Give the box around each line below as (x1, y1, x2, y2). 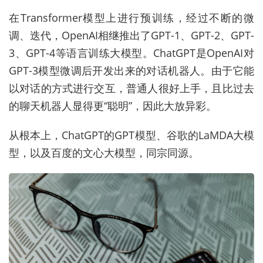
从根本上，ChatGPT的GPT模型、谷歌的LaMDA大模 (9, 128, 254, 143)
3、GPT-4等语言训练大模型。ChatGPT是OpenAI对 (9, 46, 254, 60)
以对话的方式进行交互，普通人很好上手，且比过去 (9, 81, 254, 96)
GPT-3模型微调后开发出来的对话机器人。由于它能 (9, 63, 254, 78)
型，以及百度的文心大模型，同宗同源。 (9, 146, 199, 160)
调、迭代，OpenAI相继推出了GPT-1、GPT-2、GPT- (9, 28, 254, 43)
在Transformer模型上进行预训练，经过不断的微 (9, 11, 254, 25)
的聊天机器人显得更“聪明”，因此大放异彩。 (9, 99, 217, 113)
